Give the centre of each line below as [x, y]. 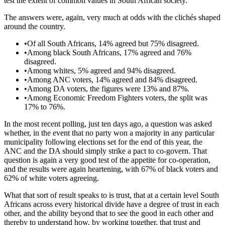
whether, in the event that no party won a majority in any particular [109, 133]
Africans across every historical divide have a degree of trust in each [111, 204]
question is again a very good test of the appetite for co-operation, [107, 160]
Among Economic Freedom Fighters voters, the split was [117, 98]
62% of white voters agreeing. [51, 178]
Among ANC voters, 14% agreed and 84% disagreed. [112, 80]
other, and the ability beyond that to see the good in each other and [109, 213]
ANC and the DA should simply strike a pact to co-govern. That [105, 151]
